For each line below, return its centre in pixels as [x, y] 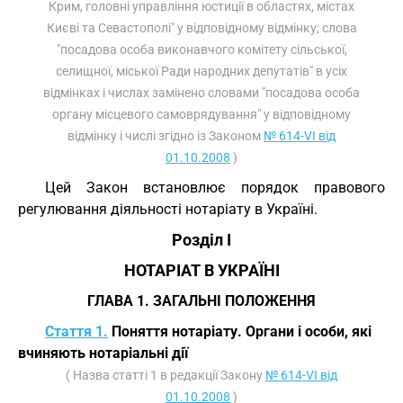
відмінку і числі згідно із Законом [166, 136]
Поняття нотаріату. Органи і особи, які [240, 331]
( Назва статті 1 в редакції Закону [166, 375]
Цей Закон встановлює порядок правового [215, 188]
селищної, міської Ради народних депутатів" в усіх [201, 71]
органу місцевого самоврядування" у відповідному [201, 114]
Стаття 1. [76, 331]
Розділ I [201, 240]
